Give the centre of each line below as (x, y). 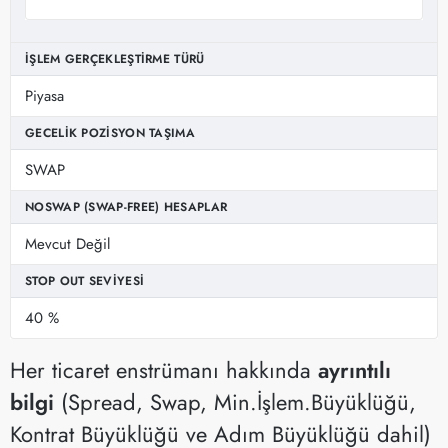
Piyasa (44, 95)
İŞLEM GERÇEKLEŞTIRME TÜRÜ (115, 58)
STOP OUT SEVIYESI (85, 280)
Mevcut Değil (67, 243)
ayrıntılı (354, 369)
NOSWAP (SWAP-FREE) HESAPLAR (126, 206)
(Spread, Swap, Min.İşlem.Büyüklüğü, (235, 401)
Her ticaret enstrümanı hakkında (164, 369)
